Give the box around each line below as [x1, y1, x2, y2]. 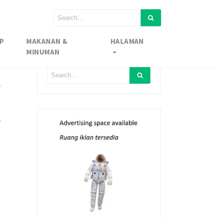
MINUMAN [26, 47, 60, 56]
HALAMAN [110, 36, 144, 46]
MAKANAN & [26, 36, 68, 46]
